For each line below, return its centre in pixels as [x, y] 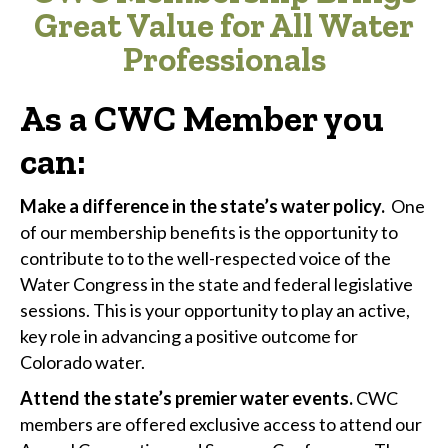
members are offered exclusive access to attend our [221, 423]
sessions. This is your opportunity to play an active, [215, 309]
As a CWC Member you [202, 118]
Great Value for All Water [224, 25]
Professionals [224, 59]
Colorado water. [82, 361]
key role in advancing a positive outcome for [189, 335]
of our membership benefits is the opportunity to [209, 231]
